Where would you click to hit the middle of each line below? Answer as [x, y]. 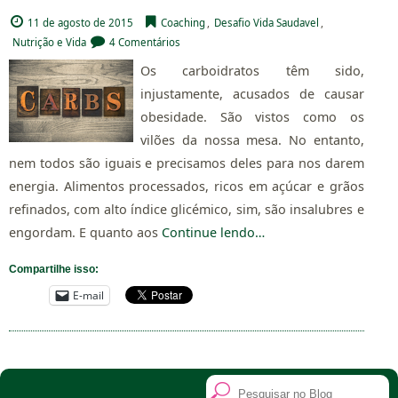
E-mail [88, 295]
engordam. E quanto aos [84, 233]
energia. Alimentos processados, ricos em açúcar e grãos [187, 187]
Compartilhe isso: [54, 269]
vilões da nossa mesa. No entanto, [252, 140]
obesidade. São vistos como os [252, 117]
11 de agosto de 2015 [81, 23]
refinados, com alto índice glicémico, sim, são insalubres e [187, 210]
